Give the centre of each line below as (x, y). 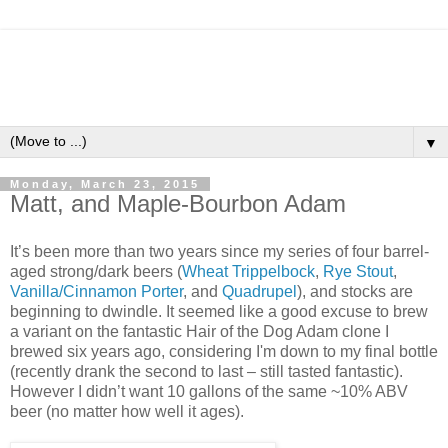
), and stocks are (355, 291)
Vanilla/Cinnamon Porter (96, 291)
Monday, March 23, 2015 (105, 184)
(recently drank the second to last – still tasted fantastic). (206, 371)
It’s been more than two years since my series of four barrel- (219, 251)
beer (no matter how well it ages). (127, 411)
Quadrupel (259, 291)
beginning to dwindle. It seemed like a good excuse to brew (219, 311)
